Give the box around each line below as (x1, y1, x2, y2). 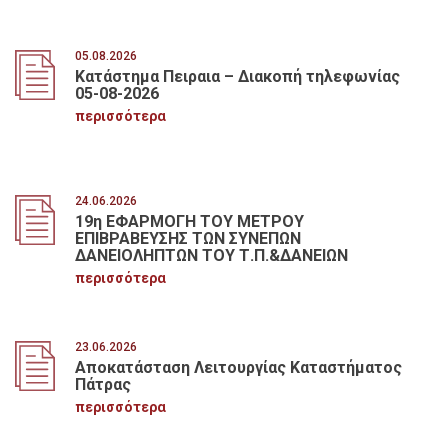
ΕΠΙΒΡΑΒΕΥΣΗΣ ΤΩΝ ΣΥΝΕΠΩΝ (74, 228, 301, 248)
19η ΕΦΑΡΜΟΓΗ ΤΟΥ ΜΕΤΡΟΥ (74, 211, 304, 231)
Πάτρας (74, 374, 131, 394)
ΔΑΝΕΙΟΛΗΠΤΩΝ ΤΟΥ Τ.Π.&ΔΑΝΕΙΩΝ (74, 245, 348, 265)
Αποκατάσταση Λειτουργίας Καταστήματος (74, 357, 402, 377)
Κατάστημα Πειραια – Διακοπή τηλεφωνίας (74, 67, 400, 86)
